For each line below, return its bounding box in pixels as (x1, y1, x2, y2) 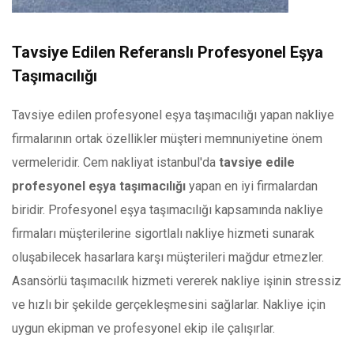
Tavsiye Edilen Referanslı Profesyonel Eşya (12, 43, 323, 62)
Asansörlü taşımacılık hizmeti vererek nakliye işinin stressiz (12, 273, 341, 289)
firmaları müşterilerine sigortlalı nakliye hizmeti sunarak (12, 226, 314, 242)
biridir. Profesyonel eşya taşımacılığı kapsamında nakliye (12, 202, 323, 218)
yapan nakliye (260, 107, 334, 123)
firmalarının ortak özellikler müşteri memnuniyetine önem (12, 131, 322, 147)
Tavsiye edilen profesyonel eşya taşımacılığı (12, 107, 257, 123)
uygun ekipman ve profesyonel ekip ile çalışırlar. (12, 321, 278, 337)
